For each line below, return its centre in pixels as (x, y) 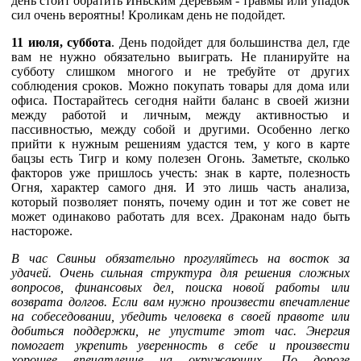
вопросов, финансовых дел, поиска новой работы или (180, 287)
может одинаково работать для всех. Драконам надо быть (180, 216)
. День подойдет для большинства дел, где (230, 42)
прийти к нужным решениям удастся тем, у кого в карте (180, 143)
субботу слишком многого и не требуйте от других (180, 71)
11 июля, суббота (61, 42)
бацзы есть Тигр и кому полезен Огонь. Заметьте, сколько (180, 158)
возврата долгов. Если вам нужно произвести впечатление (180, 301)
